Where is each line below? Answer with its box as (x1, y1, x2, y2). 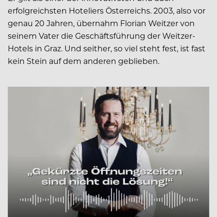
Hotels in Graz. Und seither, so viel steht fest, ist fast (8, 43, 205, 53)
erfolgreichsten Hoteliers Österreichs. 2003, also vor (8, 5, 205, 15)
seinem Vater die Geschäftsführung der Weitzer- (8, 30, 195, 41)
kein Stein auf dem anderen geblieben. (8, 55, 159, 66)
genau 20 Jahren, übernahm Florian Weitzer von (8, 17, 195, 28)
